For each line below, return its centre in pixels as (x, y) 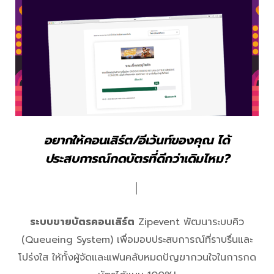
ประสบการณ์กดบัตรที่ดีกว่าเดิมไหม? (137, 158)
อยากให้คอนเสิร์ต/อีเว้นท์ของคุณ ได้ (137, 140)
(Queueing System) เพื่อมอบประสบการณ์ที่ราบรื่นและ (137, 239)
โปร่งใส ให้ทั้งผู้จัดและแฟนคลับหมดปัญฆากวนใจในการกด (137, 257)
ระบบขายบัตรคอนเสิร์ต (82, 222)
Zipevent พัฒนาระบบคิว (189, 222)
